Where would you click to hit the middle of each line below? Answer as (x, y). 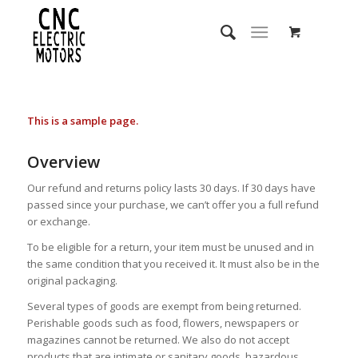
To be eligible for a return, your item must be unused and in (170, 247)
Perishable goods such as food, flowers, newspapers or (163, 323)
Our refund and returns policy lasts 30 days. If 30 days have (171, 188)
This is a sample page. (82, 121)
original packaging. (72, 281)
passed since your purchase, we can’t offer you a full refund (173, 205)
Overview (63, 162)
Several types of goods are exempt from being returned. (164, 306)
